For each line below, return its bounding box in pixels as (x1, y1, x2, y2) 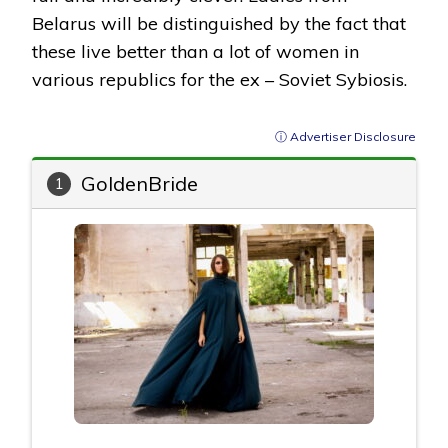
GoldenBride (81, 171, 198, 197)
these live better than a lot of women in (32, 40, 359, 64)
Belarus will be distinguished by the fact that (32, 12, 406, 36)
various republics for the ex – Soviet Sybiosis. (32, 68, 407, 92)
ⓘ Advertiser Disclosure (275, 129, 416, 145)
